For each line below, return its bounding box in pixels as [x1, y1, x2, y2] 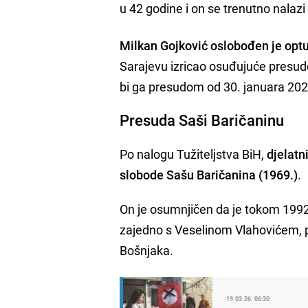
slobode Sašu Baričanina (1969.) [120, 166, 298, 183]
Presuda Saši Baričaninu [120, 109, 285, 130]
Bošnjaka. [120, 241, 174, 258]
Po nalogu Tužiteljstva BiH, [120, 145, 267, 162]
